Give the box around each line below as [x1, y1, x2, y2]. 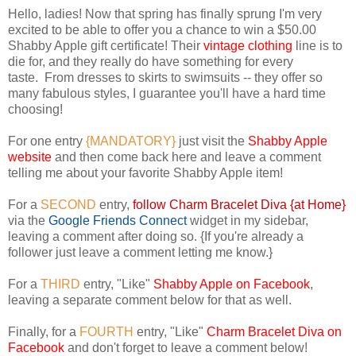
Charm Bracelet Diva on [207, 324, 342, 339]
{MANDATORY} [86, 133, 176, 148]
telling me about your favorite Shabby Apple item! [8, 165, 283, 180]
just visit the [176, 133, 248, 148]
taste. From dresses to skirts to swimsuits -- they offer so [8, 70, 323, 84]
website [8, 149, 52, 164]
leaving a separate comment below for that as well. [8, 292, 295, 307]
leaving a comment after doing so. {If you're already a [8, 229, 304, 243]
